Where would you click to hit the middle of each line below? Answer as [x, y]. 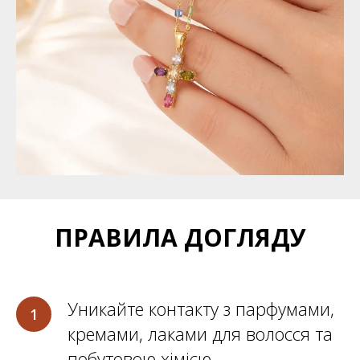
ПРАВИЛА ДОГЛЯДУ [180, 238]
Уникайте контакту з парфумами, [201, 309]
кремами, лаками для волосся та [200, 334]
